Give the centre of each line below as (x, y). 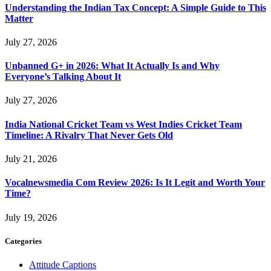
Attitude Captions (63, 264)
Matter (19, 18)
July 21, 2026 (31, 158)
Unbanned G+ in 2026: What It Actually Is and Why (112, 66)
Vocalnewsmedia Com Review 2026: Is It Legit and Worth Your (135, 183)
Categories (23, 241)
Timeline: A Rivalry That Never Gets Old (89, 135)
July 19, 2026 (31, 217)
